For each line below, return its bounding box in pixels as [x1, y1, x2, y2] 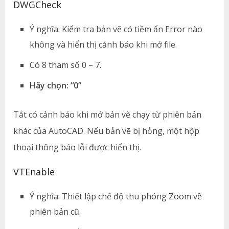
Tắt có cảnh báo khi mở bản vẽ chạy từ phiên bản [13, 108, 202, 120]
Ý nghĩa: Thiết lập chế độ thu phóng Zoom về [30, 190, 202, 202]
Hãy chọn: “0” [30, 79, 82, 91]
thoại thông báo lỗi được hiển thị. [13, 141, 142, 153]
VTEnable [13, 165, 55, 178]
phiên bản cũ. [30, 205, 81, 217]
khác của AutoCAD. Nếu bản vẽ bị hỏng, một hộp [13, 125, 200, 136]
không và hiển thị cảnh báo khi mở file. [30, 38, 177, 50]
